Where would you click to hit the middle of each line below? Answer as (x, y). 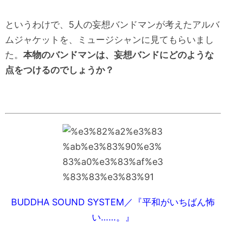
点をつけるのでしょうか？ (60, 70)
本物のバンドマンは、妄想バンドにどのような (119, 54)
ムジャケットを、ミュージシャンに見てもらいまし (109, 39)
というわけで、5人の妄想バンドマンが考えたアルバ (112, 24)
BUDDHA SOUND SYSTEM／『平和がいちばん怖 (113, 202)
